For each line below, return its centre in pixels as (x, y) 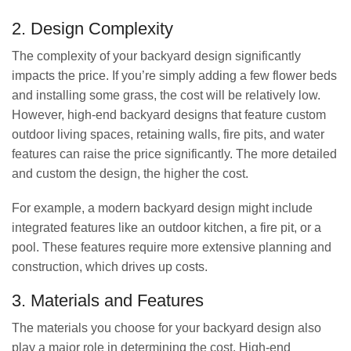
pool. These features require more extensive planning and (172, 247)
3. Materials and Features (108, 301)
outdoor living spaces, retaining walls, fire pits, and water (168, 135)
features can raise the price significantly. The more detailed (174, 154)
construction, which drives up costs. (110, 266)
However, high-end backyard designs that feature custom (169, 115)
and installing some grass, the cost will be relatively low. (166, 96)
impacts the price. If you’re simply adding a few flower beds (174, 76)
